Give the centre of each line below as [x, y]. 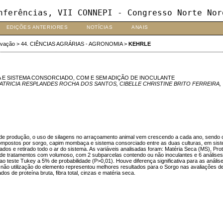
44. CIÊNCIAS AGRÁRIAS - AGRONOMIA [71, 44]
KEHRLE [139, 44]
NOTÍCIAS [100, 27]
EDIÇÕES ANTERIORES [37, 27]
